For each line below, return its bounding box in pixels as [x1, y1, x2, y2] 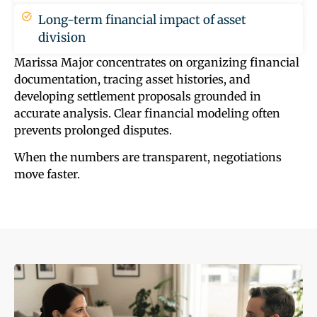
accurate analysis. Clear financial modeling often [14, 105, 280, 120]
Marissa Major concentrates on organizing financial [14, 54, 299, 69]
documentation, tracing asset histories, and [14, 71, 250, 86]
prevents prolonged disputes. [14, 122, 172, 137]
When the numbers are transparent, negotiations [14, 150, 282, 165]
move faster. [14, 167, 80, 182]
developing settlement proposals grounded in [14, 88, 261, 103]
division [38, 29, 86, 45]
